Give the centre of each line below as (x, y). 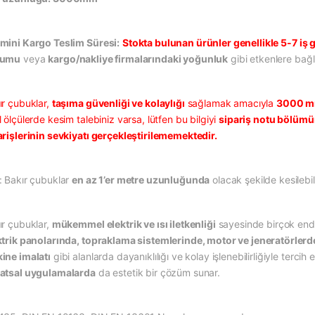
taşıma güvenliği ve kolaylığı (118, 103)
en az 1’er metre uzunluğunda (141, 180)
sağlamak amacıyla (231, 103)
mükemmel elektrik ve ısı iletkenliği (134, 224)
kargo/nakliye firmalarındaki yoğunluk (138, 59)
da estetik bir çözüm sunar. (158, 273)
